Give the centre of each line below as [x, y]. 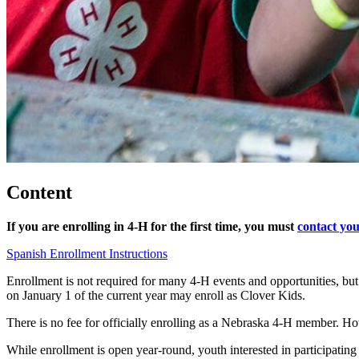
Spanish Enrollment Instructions [87, 253]
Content [39, 192]
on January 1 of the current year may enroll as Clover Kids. [156, 295]
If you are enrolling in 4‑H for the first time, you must [152, 226]
